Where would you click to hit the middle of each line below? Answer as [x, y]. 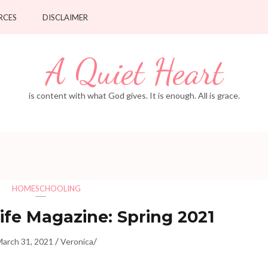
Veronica [77, 241]
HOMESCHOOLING [47, 188]
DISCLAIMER [65, 17]
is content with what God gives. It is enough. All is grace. [134, 95]
